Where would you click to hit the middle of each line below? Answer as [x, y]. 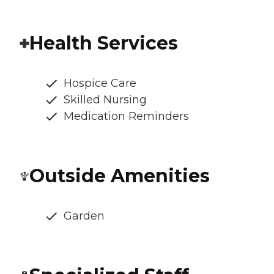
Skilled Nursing [105, 100]
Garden [84, 216]
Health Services [104, 43]
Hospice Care [100, 83]
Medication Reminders [126, 117]
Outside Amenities [120, 176]
